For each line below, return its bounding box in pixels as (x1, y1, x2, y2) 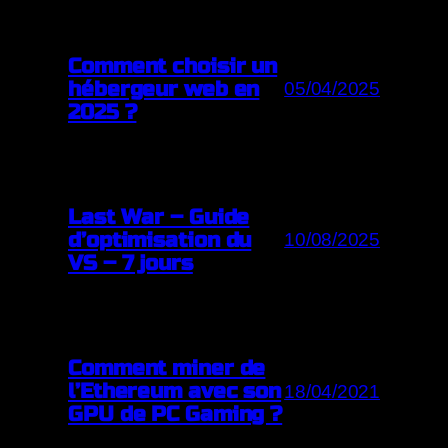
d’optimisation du (68, 226, 252, 253)
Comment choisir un (68, 52, 278, 79)
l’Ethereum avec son (68, 378, 282, 405)
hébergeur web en (68, 75, 260, 102)
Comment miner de (68, 355, 266, 382)
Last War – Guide (68, 203, 250, 230)
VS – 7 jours (68, 249, 193, 276)
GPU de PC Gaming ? (68, 401, 283, 428)
